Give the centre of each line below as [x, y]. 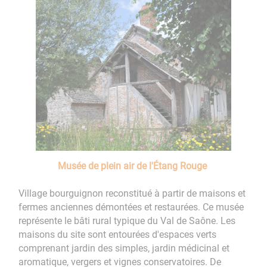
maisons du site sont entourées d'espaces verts [118, 234]
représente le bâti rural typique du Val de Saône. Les [127, 221]
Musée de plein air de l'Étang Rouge [133, 166]
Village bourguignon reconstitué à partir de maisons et [132, 193]
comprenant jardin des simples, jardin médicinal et [124, 248]
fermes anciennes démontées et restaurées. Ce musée [131, 207]
